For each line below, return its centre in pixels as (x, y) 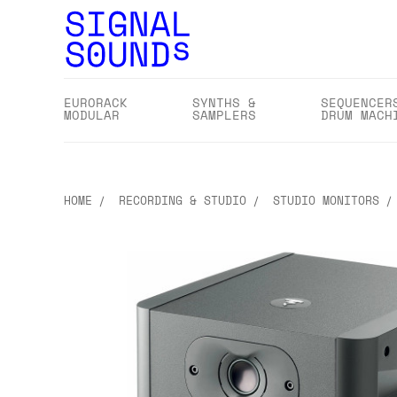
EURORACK (96, 102)
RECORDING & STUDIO (183, 200)
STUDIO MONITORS (326, 200)
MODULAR (92, 115)
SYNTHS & (224, 102)
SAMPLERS (224, 115)
